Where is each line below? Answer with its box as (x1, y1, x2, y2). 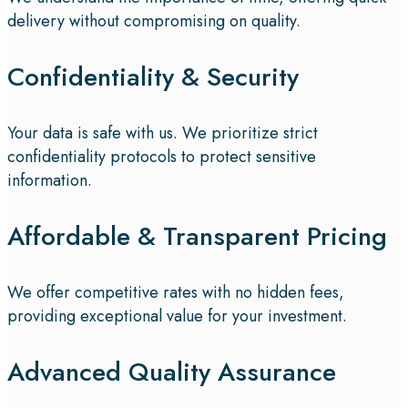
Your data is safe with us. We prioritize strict (7, 120, 318, 145)
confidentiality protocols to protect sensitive (7, 144, 316, 168)
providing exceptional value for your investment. (7, 303, 347, 328)
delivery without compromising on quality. (7, 8, 301, 33)
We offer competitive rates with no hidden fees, (7, 280, 344, 304)
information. (7, 168, 92, 192)
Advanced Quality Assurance (7, 352, 336, 391)
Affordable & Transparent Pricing (7, 217, 387, 255)
